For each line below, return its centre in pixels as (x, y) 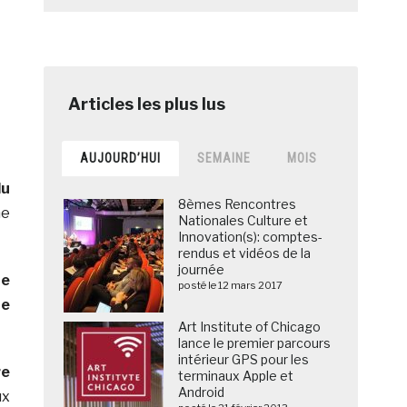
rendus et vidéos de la (245, 253)
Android (202, 392)
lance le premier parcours (255, 343)
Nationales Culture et (243, 221)
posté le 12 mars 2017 (231, 286)
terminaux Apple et (236, 376)
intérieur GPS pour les (244, 360)
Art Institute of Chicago (250, 327)
